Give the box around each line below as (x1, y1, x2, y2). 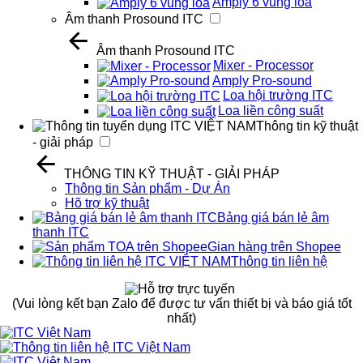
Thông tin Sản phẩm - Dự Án (65, 181, 230, 195)
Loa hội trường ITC (223, 88, 333, 103)
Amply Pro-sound (212, 73, 312, 88)
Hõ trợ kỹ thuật (65, 195, 149, 210)
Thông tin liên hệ (231, 254, 327, 268)
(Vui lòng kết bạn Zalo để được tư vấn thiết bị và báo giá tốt (11, 296, 352, 310)
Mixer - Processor (213, 58, 314, 72)
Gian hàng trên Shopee (207, 239, 341, 254)
